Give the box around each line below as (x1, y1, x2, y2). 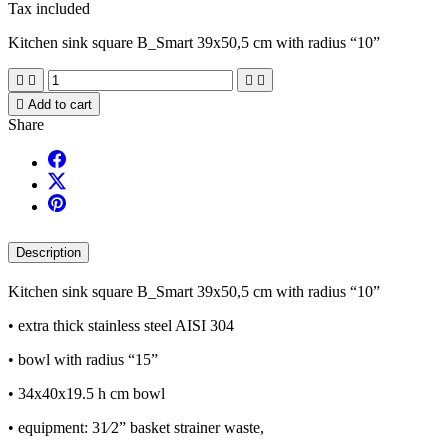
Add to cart (28, 96, 92, 112)
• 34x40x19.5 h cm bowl (8, 384, 165, 402)
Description (16, 244, 81, 260)
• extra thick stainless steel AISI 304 (8, 316, 234, 334)
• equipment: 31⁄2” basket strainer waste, (8, 418, 264, 436)
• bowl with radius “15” (8, 350, 158, 368)
